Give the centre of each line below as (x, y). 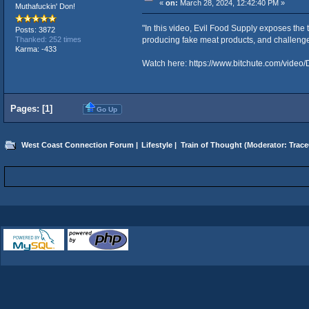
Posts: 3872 (35, 29)
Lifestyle (157, 144)
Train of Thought (211, 144)
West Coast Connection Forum (77, 144)
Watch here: (165, 63)
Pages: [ (28, 108)
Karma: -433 (36, 49)
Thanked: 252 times (48, 39)
